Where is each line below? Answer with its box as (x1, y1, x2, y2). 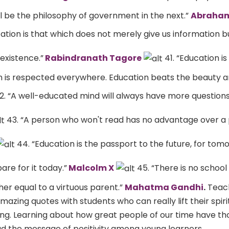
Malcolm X (67, 162, 114, 174)
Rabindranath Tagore (43, 52, 142, 64)
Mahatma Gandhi (125, 181, 203, 194)
